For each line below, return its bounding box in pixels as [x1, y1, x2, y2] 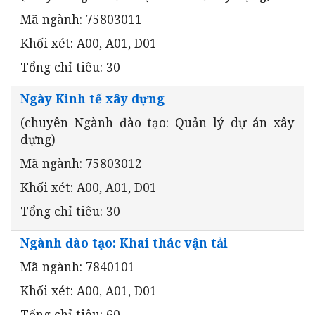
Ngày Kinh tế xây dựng [20, 89, 165, 107]
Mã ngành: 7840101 [20, 257, 135, 275]
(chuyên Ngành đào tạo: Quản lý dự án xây [20, 113, 295, 131]
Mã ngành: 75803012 [20, 154, 142, 172]
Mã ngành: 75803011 [20, 10, 142, 27]
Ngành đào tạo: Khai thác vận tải [20, 233, 228, 251]
